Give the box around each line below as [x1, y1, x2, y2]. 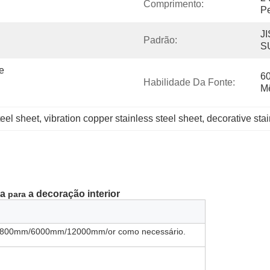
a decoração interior [28, 189, 120, 199]
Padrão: [143, 35, 177, 45]
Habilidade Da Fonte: [143, 77, 235, 87]
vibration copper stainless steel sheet [44, 113, 202, 124]
